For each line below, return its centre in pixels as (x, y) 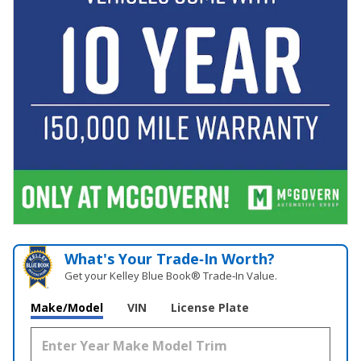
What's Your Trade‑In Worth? (170, 258)
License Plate (210, 307)
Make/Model (67, 307)
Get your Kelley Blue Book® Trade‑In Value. (171, 275)
